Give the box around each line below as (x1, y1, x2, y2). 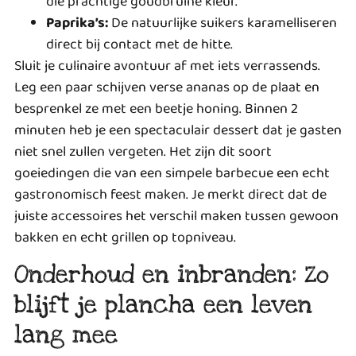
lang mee (14, 319, 118, 351)
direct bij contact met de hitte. (46, 33, 233, 56)
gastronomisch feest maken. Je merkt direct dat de (14, 183, 327, 206)
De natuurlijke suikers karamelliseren (108, 11, 337, 34)
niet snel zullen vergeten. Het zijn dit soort (14, 140, 272, 163)
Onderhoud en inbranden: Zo (14, 259, 329, 291)
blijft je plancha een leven (14, 289, 312, 321)
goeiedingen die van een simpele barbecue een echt (14, 161, 330, 184)
